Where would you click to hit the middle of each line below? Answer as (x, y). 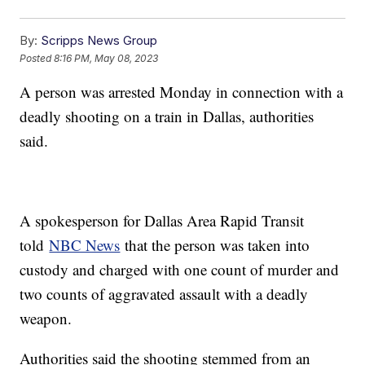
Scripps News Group (99, 41)
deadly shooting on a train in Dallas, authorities (167, 117)
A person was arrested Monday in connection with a (182, 92)
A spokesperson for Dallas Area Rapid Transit (162, 221)
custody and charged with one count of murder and (180, 270)
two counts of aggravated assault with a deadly (164, 294)
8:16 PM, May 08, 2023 (106, 58)
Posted (37, 58)
